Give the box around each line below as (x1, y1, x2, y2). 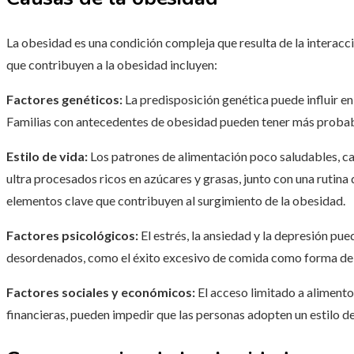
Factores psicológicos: (6, 228, 138, 243)
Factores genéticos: (6, 92, 122, 107)
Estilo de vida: (6, 149, 88, 164)
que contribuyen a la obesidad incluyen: (6, 57, 217, 73)
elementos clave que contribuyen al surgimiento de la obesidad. (6, 193, 345, 209)
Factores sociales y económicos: (6, 284, 195, 300)
